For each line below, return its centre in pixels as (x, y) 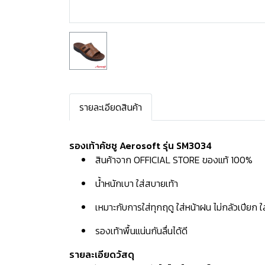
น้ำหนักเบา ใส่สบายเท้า (135, 183)
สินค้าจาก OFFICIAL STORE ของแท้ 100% (174, 160)
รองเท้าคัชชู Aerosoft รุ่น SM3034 (140, 146)
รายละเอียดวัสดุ (102, 254)
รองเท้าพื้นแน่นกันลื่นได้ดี (140, 231)
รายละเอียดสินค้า (111, 107)
